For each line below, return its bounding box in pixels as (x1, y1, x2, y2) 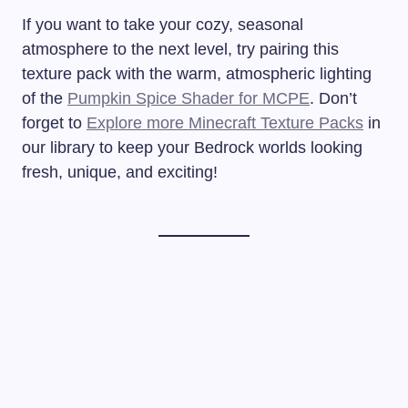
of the (22, 89, 67, 108)
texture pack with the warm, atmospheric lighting (22, 65, 372, 84)
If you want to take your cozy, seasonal (22, 15, 303, 35)
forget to (22, 114, 87, 133)
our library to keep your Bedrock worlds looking (22, 138, 362, 158)
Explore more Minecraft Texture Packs (87, 114, 363, 133)
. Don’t (310, 89, 357, 108)
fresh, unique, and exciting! (22, 163, 218, 182)
